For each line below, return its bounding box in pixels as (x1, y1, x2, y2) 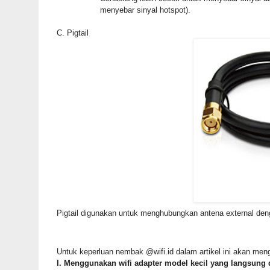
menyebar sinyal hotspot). (56, 5, 190, 15)
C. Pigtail (56, 28, 89, 38)
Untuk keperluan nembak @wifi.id (56, 247, 174, 257)
